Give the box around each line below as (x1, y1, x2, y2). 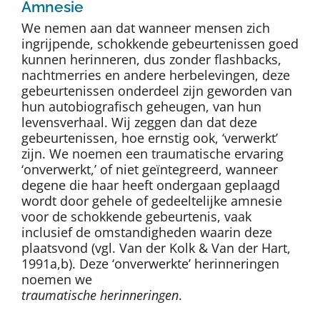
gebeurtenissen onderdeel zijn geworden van (21, 82, 292, 100)
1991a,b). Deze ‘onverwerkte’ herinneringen (21, 255, 279, 273)
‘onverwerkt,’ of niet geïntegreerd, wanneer (21, 161, 278, 179)
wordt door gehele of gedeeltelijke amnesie (21, 192, 282, 210)
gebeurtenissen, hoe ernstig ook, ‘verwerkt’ (21, 129, 278, 147)
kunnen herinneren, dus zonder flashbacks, (21, 51, 281, 69)
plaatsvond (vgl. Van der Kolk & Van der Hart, (21, 239, 291, 257)
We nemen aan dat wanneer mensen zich (21, 19, 270, 37)
